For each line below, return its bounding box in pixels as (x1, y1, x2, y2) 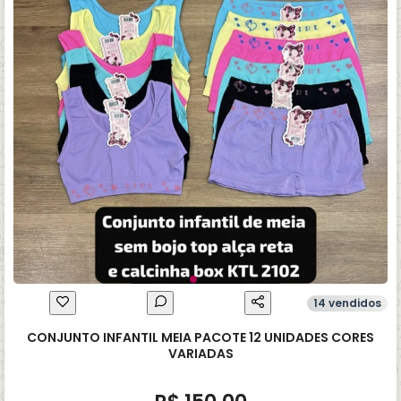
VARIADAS (167, 345, 234, 363)
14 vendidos (313, 294, 381, 311)
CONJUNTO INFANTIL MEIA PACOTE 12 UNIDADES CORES (27, 328, 374, 346)
